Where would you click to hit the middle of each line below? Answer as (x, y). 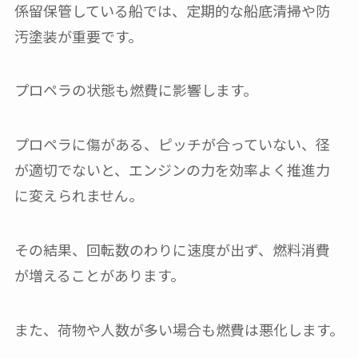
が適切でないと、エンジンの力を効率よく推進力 (172, 170)
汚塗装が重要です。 (78, 36)
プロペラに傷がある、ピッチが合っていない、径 (172, 144)
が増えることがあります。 (99, 275)
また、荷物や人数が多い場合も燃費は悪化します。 (179, 329)
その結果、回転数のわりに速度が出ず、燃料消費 (172, 250)
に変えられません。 (78, 195)
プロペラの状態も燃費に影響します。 (135, 90)
